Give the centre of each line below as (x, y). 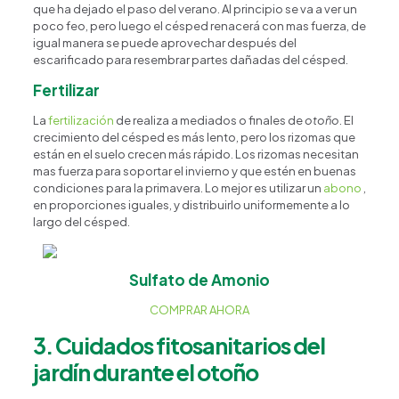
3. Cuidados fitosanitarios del (179, 346)
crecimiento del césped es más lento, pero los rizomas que (194, 137)
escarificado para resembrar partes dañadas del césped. (190, 60)
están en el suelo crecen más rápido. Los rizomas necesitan (195, 154)
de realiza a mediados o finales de (209, 120)
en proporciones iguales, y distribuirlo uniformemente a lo (191, 205)
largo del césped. (81, 222)
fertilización (80, 120)
